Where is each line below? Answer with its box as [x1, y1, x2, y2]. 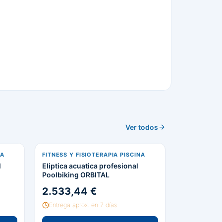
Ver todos [125, 123, 158, 131]
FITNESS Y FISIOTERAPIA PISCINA [42, 151, 145, 158]
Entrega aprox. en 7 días [49, 201, 117, 209]
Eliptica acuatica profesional [42, 162, 138, 170]
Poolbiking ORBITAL [42, 170, 110, 179]
